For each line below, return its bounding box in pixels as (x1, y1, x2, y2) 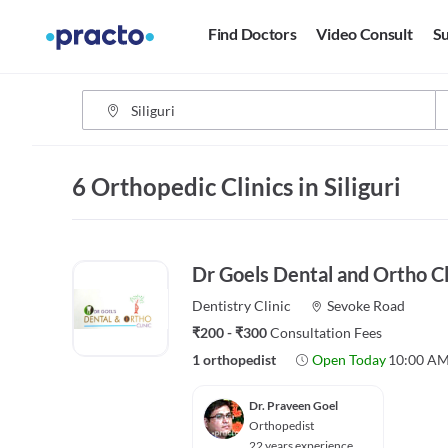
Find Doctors (208, 24, 297, 44)
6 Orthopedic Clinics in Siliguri (72, 172, 401, 201)
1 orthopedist (192, 351, 276, 368)
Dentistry (192, 297, 251, 314)
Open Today (311, 351, 386, 368)
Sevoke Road (326, 297, 405, 314)
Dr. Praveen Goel (249, 398, 338, 413)
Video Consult (316, 24, 413, 44)
